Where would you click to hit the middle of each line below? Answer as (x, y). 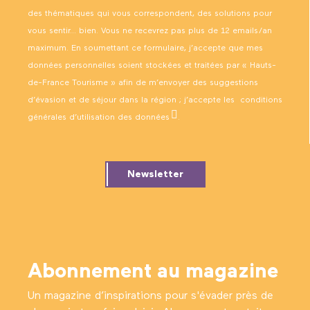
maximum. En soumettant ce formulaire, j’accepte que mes (145, 48)
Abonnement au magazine (153, 272)
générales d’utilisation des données (99, 117)
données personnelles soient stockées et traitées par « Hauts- (152, 65)
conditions (261, 100)
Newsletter (155, 174)
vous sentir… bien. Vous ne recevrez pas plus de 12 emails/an (150, 31)
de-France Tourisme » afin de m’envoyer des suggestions (143, 83)
